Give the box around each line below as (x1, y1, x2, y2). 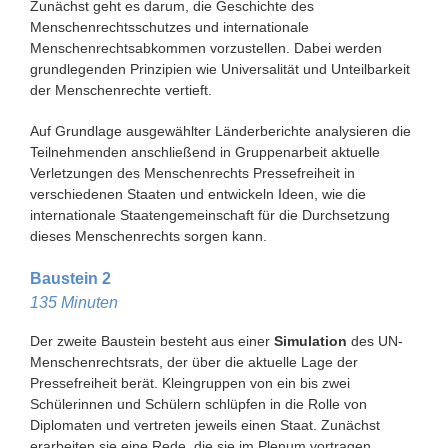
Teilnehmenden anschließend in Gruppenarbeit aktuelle (30, 144, 380, 161)
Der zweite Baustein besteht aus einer (30, 333, 274, 350)
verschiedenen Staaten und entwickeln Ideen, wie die (30, 186, 366, 203)
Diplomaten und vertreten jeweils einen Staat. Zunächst (30, 417, 380, 434)
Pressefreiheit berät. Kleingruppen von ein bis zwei (30, 375, 350, 392)
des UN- (351, 333, 403, 350)
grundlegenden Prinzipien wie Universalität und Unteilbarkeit (30, 61, 410, 78)
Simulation (274, 333, 351, 350)
